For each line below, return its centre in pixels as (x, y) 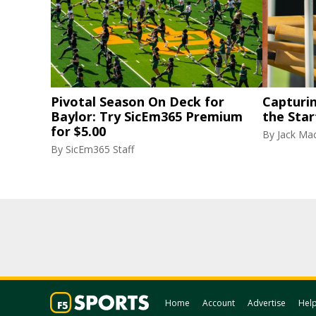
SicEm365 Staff (100, 149)
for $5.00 (78, 131)
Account (219, 303)
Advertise (267, 303)
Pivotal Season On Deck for (138, 102)
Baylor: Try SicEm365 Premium (147, 116)
